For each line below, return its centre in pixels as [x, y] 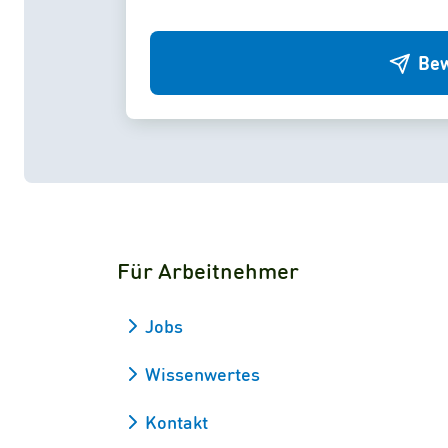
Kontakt [176, 421]
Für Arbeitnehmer [208, 270]
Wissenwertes [202, 373]
